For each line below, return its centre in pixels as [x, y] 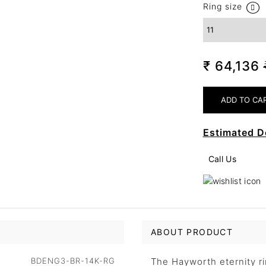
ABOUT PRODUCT [192, 232]
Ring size [222, 6]
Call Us [222, 159]
